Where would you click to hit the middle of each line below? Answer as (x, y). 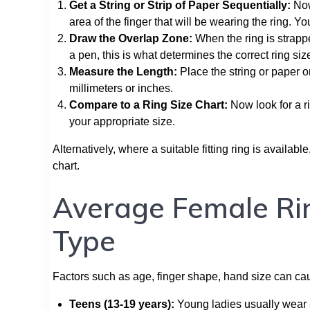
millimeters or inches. (121, 88)
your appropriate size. (122, 121)
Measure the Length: (123, 71)
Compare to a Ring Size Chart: (148, 104)
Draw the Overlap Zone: (131, 38)
